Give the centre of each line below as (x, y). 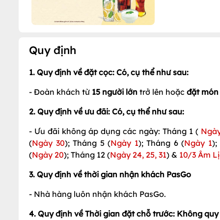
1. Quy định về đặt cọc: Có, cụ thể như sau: (109, 72)
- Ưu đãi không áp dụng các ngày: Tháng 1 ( (115, 131)
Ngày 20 (48, 154)
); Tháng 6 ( (161, 143)
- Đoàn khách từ (60, 92)
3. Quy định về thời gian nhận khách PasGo (110, 174)
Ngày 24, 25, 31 (138, 154)
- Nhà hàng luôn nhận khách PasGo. (97, 194)
